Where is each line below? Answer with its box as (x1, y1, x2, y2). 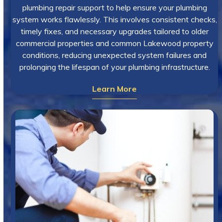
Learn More (92, 84, 137, 94)
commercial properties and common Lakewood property (15, 38, 214, 48)
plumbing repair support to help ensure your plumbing (22, 2, 207, 12)
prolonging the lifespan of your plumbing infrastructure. (19, 62, 210, 72)
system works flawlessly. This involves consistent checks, (12, 14, 217, 24)
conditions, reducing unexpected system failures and (22, 50, 207, 60)
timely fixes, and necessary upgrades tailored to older (20, 26, 209, 36)
